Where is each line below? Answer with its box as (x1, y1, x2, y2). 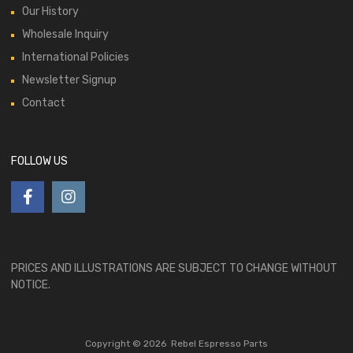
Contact (22, 96, 65, 110)
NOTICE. (11, 278, 50, 292)
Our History (22, 5, 79, 19)
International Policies (22, 50, 129, 65)
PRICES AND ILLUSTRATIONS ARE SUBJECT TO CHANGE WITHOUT (11, 262, 337, 276)
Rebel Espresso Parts (170, 338, 268, 350)
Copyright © (84, 338, 143, 350)
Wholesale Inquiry (22, 28, 109, 42)
